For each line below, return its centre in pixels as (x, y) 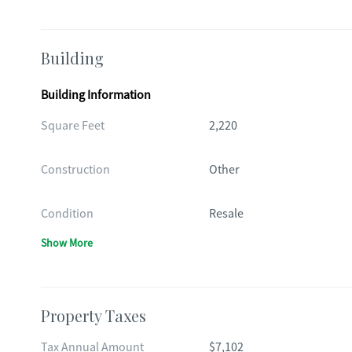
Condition (67, 214)
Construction (75, 170)
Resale (226, 214)
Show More (67, 243)
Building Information (96, 95)
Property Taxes (93, 315)
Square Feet (73, 126)
